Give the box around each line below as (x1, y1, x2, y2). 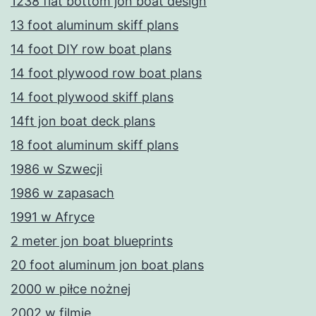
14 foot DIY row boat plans (11, 42, 171, 57)
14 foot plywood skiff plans (11, 90, 174, 105)
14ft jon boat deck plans (11, 114, 155, 129)
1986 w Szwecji (11, 162, 102, 177)
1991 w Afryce (11, 209, 95, 225)
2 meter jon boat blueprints (11, 233, 173, 249)
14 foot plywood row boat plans (11, 66, 202, 81)
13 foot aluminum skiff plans (11, 18, 178, 33)
